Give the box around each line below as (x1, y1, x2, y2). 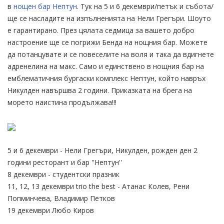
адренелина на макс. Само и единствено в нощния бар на (7, 61, 204, 71)
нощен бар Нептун (13, 1, 77, 11)
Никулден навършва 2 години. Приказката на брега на (7, 85, 192, 95)
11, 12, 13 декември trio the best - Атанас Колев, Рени (7, 181, 189, 191)
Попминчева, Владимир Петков (7, 193, 115, 203)
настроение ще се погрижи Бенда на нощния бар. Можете (7, 37, 207, 47)
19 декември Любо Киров (7, 205, 94, 215)
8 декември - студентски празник (7, 169, 119, 179)
